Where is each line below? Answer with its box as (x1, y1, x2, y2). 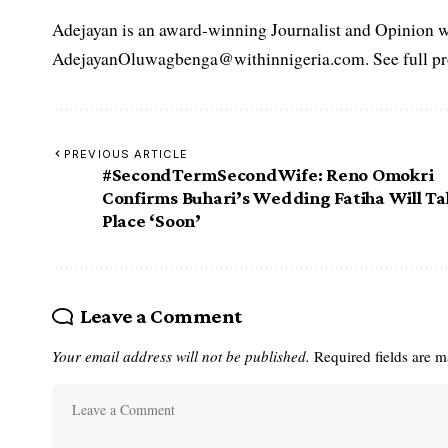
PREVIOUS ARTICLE (64, 146, 188, 161)
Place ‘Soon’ (102, 209, 201, 231)
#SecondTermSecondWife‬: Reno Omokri (102, 163, 434, 185)
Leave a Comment (79, 303, 242, 328)
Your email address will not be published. (52, 345, 310, 366)
